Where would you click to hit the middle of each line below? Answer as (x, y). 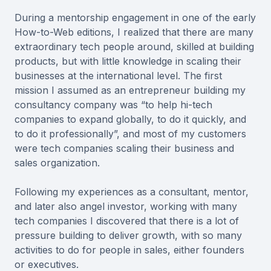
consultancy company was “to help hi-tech (113, 105)
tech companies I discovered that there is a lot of (127, 221)
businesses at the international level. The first (118, 76)
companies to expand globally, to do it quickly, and (130, 119)
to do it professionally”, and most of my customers (130, 134)
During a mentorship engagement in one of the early (135, 18)
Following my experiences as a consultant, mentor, (132, 192)
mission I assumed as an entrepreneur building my (130, 90)
